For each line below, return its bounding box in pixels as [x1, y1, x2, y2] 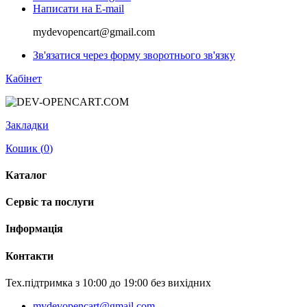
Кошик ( [5, 142, 44, 154]
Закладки [5, 119, 49, 131]
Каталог [5, 169, 47, 181]
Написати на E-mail [33, 2, 124, 14]
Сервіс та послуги [5, 196, 94, 208]
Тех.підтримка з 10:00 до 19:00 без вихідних [5, 276, 211, 288]
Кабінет [5, 72, 42, 84]
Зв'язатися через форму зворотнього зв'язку [33, 49, 235, 61]
